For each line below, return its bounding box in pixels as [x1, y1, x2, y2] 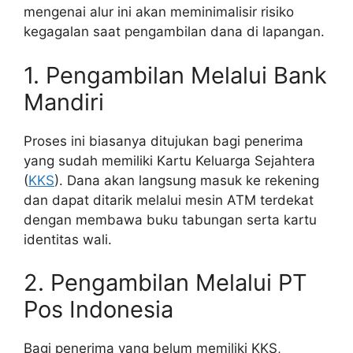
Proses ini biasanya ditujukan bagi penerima [24, 132, 303, 149]
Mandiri [24, 87, 104, 116]
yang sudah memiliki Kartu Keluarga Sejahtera [24, 152, 315, 169]
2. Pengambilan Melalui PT [24, 269, 307, 297]
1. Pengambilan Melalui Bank [24, 61, 327, 89]
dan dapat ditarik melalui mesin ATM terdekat [24, 191, 314, 208]
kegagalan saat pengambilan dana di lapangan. [24, 24, 325, 40]
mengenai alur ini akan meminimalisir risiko [24, 4, 294, 20]
